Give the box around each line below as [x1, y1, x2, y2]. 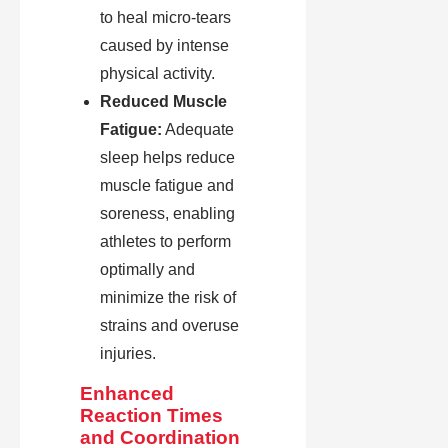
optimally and [100, 261, 195, 279]
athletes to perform [100, 233, 231, 251]
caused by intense [100, 37, 229, 55]
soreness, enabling [100, 205, 235, 223]
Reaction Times [80, 405, 223, 427]
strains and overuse [100, 317, 239, 335]
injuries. [100, 345, 156, 363]
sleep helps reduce [100, 149, 235, 167]
